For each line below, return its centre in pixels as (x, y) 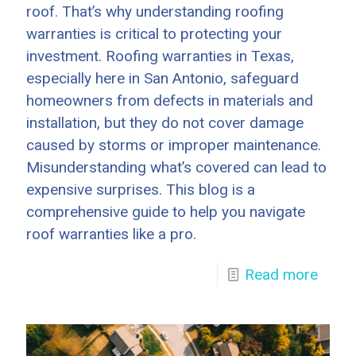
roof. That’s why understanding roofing (155, 12)
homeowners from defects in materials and (170, 101)
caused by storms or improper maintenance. (174, 145)
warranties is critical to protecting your (154, 34)
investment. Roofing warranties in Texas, (160, 56)
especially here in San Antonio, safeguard (163, 78)
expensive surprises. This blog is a (141, 190)
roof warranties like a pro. (111, 234)
